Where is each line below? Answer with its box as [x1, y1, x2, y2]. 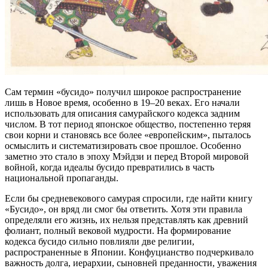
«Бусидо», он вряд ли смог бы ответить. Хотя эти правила [5, 203, 242, 214]
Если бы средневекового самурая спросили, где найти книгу [5, 193, 252, 203]
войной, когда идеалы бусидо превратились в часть [5, 162, 214, 172]
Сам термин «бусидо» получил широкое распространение [5, 86, 241, 97]
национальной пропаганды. [5, 172, 118, 183]
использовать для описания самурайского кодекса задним [5, 108, 240, 118]
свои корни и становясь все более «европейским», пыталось [5, 129, 251, 140]
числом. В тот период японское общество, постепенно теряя [5, 118, 251, 129]
